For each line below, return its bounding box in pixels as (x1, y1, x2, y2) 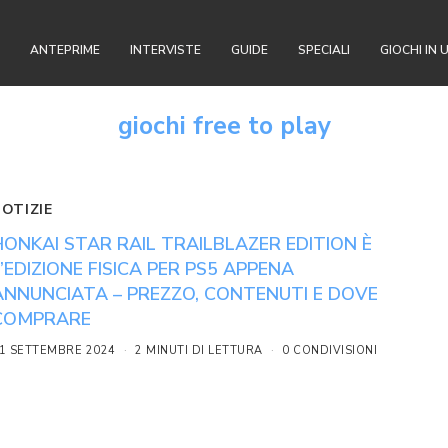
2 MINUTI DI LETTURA (135, 343, 263, 359)
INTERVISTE (130, 42, 201, 58)
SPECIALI (298, 42, 350, 58)
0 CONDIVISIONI (282, 343, 378, 359)
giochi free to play (117, 109, 331, 143)
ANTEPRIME (30, 42, 100, 58)
